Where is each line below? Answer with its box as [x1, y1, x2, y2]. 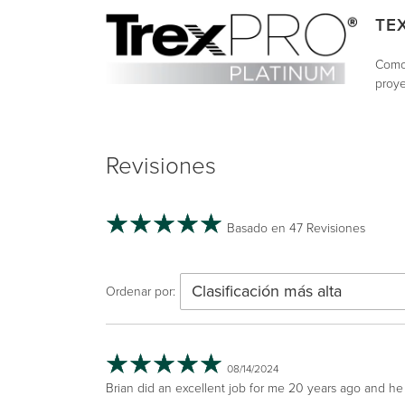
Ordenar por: [106, 282, 175, 301]
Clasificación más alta [192, 279, 342, 303]
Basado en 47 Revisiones [227, 219, 365, 238]
